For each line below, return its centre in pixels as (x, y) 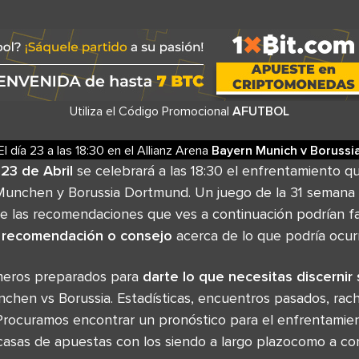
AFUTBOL (261, 111)
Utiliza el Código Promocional (151, 111)
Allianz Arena (174, 150)
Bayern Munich (254, 150)
